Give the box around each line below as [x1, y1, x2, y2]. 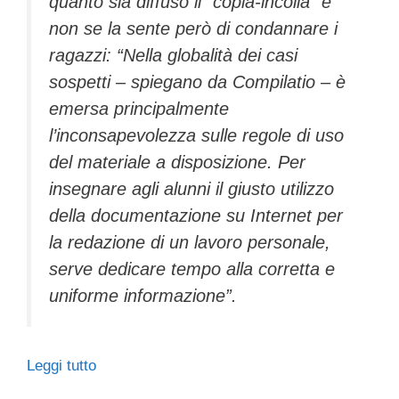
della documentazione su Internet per [49, 206, 343, 226]
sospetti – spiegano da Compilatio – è [49, 72, 346, 93]
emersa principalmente [49, 99, 229, 119]
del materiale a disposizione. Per [49, 152, 305, 173]
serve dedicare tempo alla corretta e [49, 259, 335, 280]
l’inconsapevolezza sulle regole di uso [49, 126, 344, 146]
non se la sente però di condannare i [49, 19, 338, 39]
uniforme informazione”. [49, 286, 237, 306]
